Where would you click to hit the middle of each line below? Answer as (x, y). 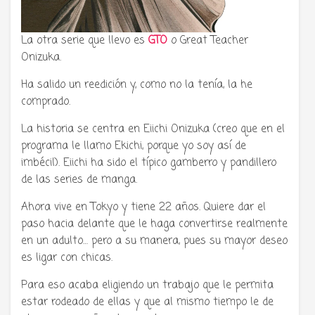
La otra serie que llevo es (85, 41)
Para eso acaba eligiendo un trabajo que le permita (147, 286)
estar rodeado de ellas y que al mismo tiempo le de (147, 303)
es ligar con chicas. (67, 258)
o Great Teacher (208, 41)
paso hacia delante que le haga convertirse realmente (154, 225)
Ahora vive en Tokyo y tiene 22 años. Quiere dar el (143, 208)
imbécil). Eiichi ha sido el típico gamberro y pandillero (149, 163)
